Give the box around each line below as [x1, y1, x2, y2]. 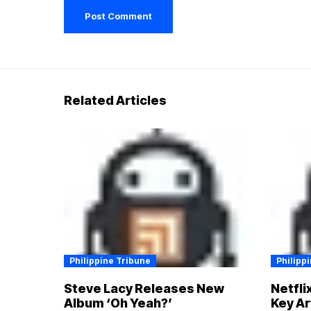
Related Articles [64, 92, 167, 108]
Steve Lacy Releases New [64, 281, 224, 296]
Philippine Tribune [69, 255, 151, 267]
